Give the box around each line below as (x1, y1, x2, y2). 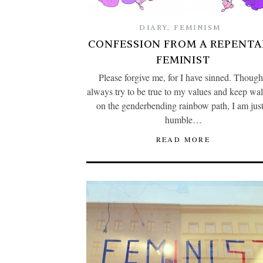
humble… (164, 113, 202, 126)
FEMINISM (174, 23, 221, 32)
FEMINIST (156, 53, 211, 67)
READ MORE (156, 134, 211, 144)
